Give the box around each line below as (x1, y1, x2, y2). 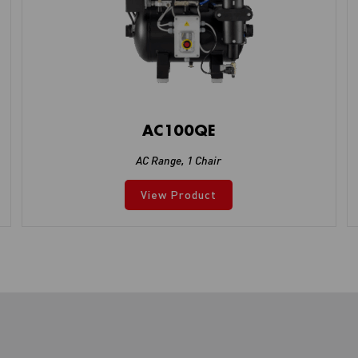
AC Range (136, 153, 182, 167)
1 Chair (187, 153, 222, 167)
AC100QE (141, 120, 216, 140)
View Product (141, 187, 217, 201)
